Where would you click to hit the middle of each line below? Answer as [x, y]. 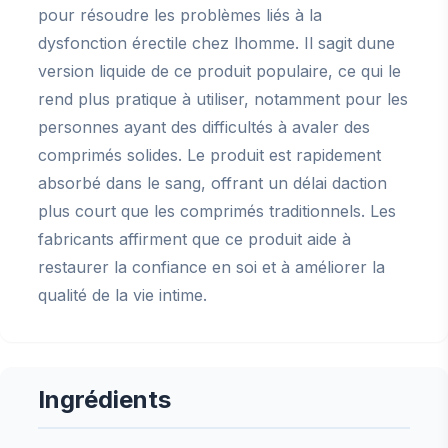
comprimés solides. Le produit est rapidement [209, 155]
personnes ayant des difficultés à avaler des [204, 127]
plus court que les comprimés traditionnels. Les [217, 211]
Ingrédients [104, 399]
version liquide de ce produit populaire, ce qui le [219, 71]
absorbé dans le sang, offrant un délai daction [212, 183]
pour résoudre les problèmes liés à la [180, 15]
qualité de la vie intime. [122, 295]
